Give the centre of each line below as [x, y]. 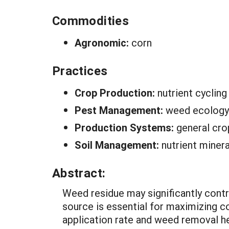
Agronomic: [103, 42]
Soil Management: [118, 145]
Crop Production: [116, 93]
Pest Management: [120, 110]
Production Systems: [125, 127]
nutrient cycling [192, 93]
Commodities [90, 20]
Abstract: [79, 173]
